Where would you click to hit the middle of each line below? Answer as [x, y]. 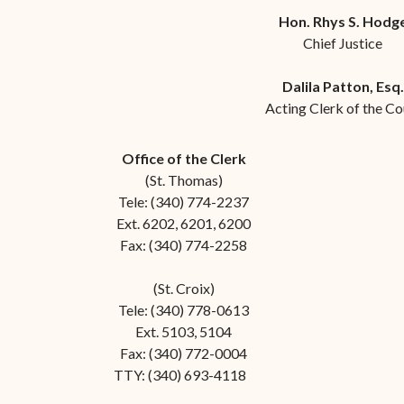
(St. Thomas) [184, 180]
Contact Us [42, 50]
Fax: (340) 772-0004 [184, 353]
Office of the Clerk [184, 158]
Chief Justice [343, 43]
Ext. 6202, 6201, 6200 [184, 223]
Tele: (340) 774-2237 [184, 202]
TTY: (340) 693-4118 [184, 375]
